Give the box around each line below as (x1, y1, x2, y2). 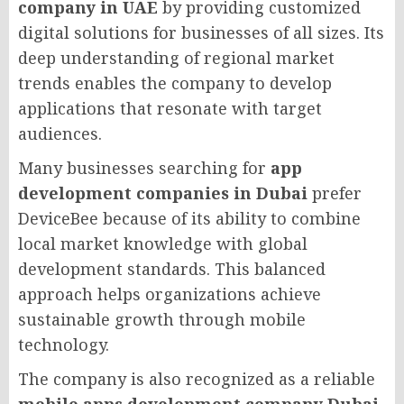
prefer (308, 181, 362, 204)
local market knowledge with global (18, 232, 308, 254)
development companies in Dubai (18, 181, 308, 204)
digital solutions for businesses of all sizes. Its (18, 21, 384, 43)
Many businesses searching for (18, 156, 271, 179)
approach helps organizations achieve (18, 282, 321, 305)
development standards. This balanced (18, 257, 326, 280)
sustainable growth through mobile (18, 308, 306, 330)
